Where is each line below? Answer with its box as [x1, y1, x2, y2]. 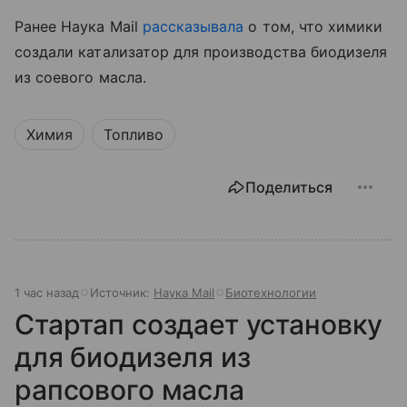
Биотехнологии [225, 285, 316, 301]
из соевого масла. [15, 68, 146, 87]
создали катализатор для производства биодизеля [15, 43, 388, 62]
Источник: [90, 285, 154, 301]
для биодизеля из [15, 341, 251, 374]
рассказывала [142, 17, 244, 36]
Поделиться [245, 178, 333, 197]
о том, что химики [243, 17, 383, 36]
